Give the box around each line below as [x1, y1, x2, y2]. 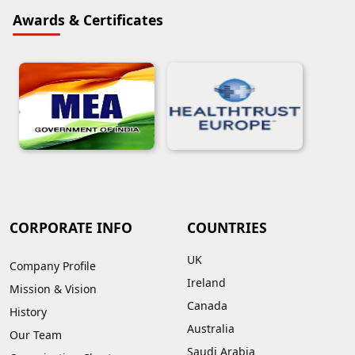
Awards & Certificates [13, 10, 163, 29]
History [10, 303, 47, 319]
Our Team [10, 326, 62, 342]
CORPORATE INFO [10, 217, 132, 237]
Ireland [187, 274, 226, 290]
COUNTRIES [187, 217, 267, 237]
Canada [187, 297, 227, 313]
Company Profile [10, 258, 96, 273]
